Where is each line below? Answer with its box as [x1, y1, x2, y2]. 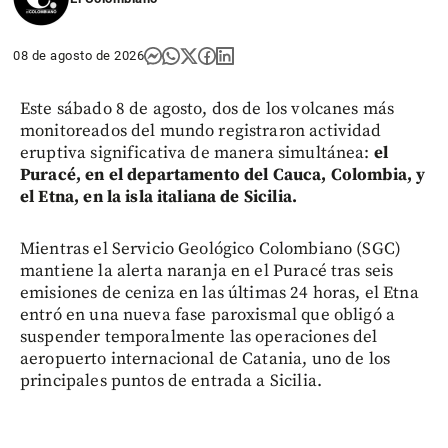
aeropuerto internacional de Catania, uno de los [20, 348, 391, 371]
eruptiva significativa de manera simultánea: [20, 142, 374, 165]
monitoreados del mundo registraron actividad [20, 120, 382, 143]
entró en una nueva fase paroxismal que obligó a [20, 304, 396, 327]
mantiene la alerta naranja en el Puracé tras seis [20, 260, 394, 283]
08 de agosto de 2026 [13, 48, 144, 64]
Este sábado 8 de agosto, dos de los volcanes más [20, 98, 395, 121]
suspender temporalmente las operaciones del [20, 326, 378, 349]
